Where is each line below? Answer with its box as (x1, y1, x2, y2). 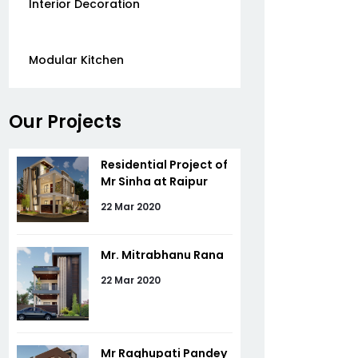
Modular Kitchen (29, 52, 124, 68)
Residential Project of (101, 157, 228, 173)
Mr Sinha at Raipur (101, 173, 208, 189)
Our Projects (9, 109, 121, 134)
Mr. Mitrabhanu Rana (101, 246, 224, 263)
